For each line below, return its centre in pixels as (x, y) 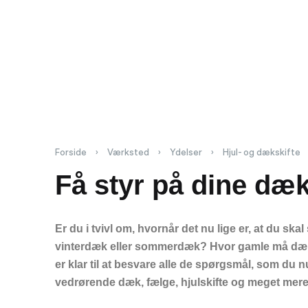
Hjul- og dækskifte (262, 153)
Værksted (128, 153)
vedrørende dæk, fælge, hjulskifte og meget (169, 282)
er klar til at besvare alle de (125, 264)
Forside (71, 153)
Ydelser (186, 153)
